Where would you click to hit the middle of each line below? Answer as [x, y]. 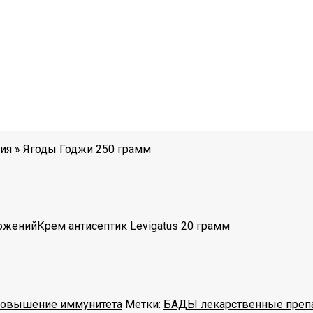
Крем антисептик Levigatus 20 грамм [133, 226]
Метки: [144, 304]
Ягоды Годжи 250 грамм [87, 149]
